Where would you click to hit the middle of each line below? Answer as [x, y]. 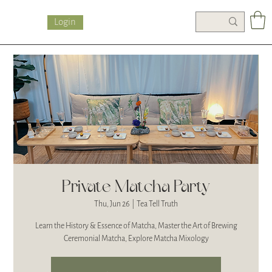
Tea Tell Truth [157, 204]
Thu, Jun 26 [112, 204]
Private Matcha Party [136, 187]
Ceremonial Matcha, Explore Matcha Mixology [136, 238]
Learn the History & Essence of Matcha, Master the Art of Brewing [136, 226]
